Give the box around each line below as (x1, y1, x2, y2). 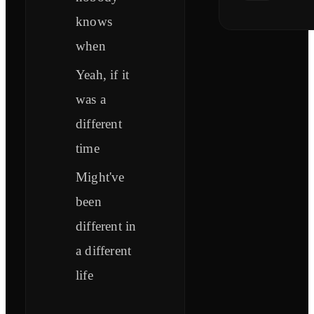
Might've (76, 170, 125, 185)
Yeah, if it (76, 67, 130, 83)
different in (76, 219, 137, 234)
